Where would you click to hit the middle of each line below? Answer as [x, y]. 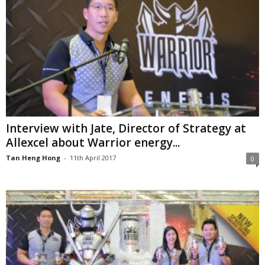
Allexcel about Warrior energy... [93, 142]
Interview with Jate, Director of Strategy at [126, 128]
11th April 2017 [93, 157]
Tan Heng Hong [33, 157]
